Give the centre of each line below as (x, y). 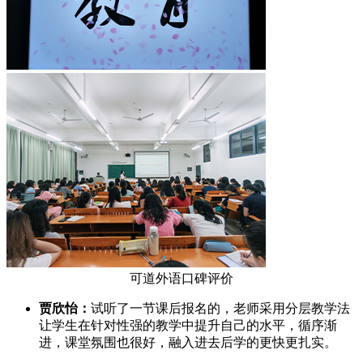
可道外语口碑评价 (181, 279)
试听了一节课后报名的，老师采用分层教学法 (220, 309)
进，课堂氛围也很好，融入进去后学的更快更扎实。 (188, 343)
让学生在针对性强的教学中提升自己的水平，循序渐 (188, 326)
